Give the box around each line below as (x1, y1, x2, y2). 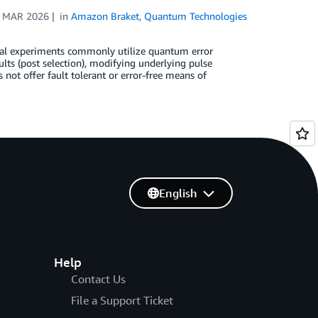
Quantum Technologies (144, 10, 248, 22)
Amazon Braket (71, 10, 140, 22)
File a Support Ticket (70, 293, 173, 307)
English (158, 186, 197, 200)
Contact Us (70, 272, 126, 286)
